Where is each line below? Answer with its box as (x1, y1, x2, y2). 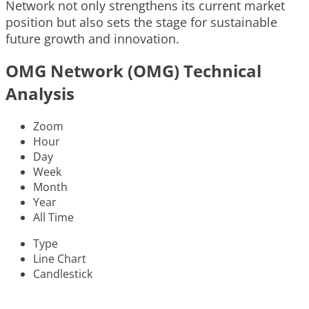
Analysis (6, 82, 74, 106)
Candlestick (33, 266, 92, 281)
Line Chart (33, 251, 86, 266)
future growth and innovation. (6, 30, 179, 48)
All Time (33, 210, 74, 225)
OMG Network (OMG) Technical (6, 59, 261, 83)
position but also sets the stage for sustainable (6, 14, 277, 31)
